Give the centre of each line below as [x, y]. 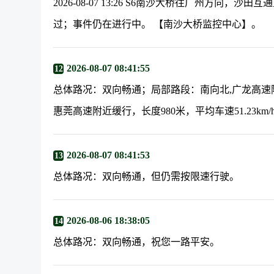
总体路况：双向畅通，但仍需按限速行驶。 [146, 176]
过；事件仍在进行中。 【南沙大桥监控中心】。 [157, 24]
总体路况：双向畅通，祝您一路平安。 [137, 242]
